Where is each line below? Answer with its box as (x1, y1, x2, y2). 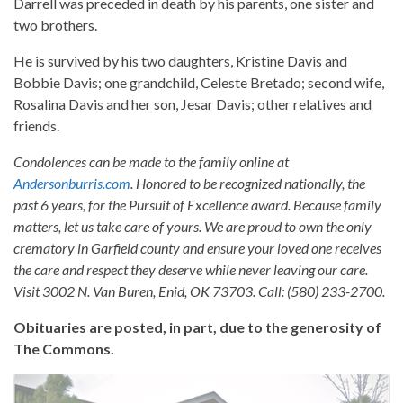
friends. (13, 117, 59, 135)
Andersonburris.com (13, 175, 130, 193)
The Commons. (13, 340, 114, 358)
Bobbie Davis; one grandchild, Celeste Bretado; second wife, (13, 74, 384, 92)
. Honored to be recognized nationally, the (130, 175, 365, 193)
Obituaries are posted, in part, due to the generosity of (13, 318, 381, 336)
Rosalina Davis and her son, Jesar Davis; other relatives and (13, 95, 372, 113)
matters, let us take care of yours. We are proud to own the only (13, 218, 372, 236)
